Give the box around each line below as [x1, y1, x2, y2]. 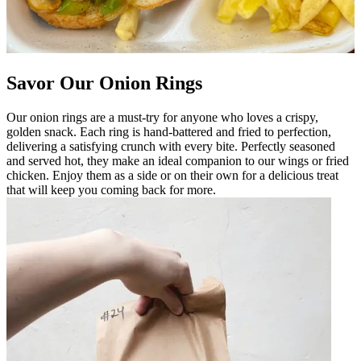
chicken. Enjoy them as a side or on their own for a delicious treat [6, 168, 338, 182]
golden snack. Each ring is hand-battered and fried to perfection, [6, 124, 331, 139]
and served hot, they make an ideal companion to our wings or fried [6, 153, 349, 168]
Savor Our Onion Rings [6, 72, 202, 93]
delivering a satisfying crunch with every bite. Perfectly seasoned [6, 139, 335, 153]
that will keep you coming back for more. [6, 182, 216, 197]
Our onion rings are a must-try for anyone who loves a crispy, [6, 110, 318, 124]
